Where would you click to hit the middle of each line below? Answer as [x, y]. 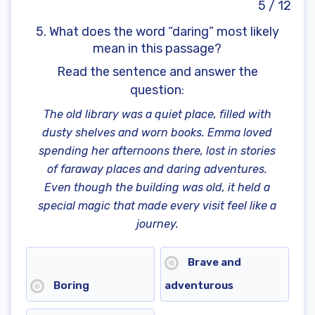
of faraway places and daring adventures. [157, 169]
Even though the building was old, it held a [157, 188]
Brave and [213, 263]
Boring [70, 286]
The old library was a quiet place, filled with [157, 115]
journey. [157, 224]
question [156, 90]
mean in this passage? [157, 49]
